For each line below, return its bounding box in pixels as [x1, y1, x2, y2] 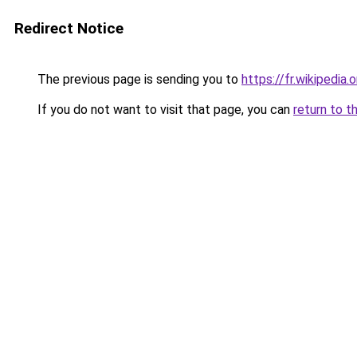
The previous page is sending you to [34, 72, 241, 87]
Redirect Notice [14, 19, 124, 37]
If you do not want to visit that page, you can [34, 102, 293, 117]
